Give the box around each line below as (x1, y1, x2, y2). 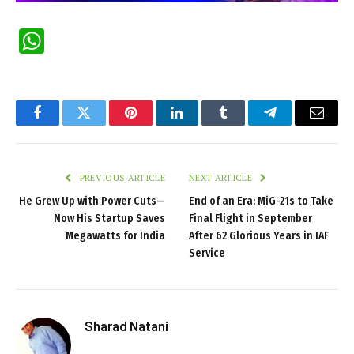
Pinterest (129, 117, 179, 132)
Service (189, 246, 225, 260)
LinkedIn (175, 117, 228, 132)
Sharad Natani (85, 317, 168, 333)
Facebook (36, 117, 92, 132)
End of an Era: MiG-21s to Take (189, 194, 333, 208)
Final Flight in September (189, 211, 312, 225)
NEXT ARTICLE (189, 171, 255, 183)
